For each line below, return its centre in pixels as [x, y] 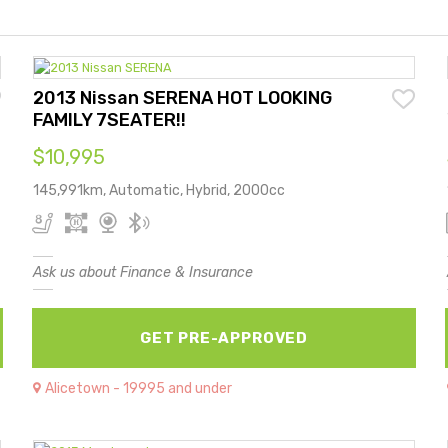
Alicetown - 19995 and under [139, 388]
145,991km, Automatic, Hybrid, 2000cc [159, 190]
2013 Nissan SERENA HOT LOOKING [183, 97]
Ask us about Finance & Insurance [143, 272]
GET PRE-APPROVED [224, 337]
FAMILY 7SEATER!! [110, 119]
